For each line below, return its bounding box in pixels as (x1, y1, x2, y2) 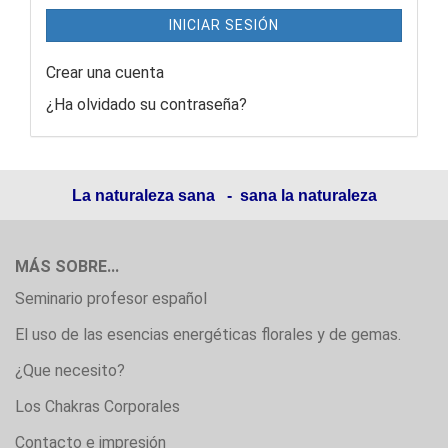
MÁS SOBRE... (15, 257, 119, 276)
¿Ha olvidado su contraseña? (46, 95, 247, 114)
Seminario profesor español (15, 289, 207, 308)
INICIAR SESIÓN (169, 17, 279, 33)
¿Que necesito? (15, 361, 125, 380)
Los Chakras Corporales (15, 397, 180, 416)
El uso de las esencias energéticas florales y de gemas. (15, 325, 401, 344)
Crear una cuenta (46, 63, 164, 82)
